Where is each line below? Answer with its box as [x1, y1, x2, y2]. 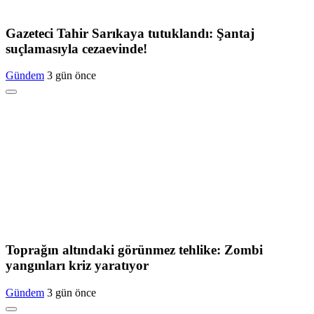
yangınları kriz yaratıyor [6, 257, 149, 273]
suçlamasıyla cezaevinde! [6, 41, 147, 56]
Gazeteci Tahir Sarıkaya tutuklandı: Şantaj [6, 25, 254, 41]
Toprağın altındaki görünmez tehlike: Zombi [6, 242, 263, 257]
